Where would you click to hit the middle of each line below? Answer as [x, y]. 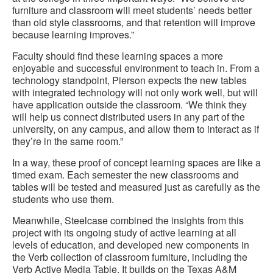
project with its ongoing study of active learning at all [124, 233]
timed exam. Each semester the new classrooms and [126, 175]
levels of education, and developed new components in [131, 245]
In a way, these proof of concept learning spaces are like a [136, 163]
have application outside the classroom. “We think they [129, 105]
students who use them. [63, 199]
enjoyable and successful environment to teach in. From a [136, 68]
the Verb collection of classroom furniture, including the [130, 257]
